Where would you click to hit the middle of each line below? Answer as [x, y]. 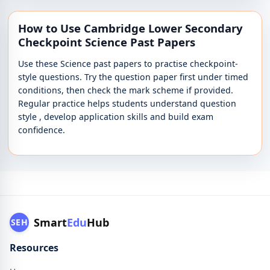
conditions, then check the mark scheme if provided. [126, 90]
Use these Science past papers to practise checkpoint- [128, 64]
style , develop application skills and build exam [116, 117]
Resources [34, 248]
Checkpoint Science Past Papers [107, 42]
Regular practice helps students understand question [127, 104]
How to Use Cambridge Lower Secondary [131, 28]
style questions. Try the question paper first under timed [133, 77]
